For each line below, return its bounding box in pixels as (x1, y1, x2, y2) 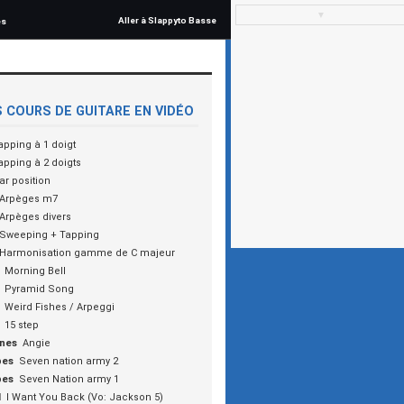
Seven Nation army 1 (19, 373, 119, 385)
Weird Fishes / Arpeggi (5, 301, 115, 313)
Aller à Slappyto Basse (117, 15, 216, 25)
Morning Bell (5, 265, 66, 277)
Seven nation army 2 (19, 355, 118, 367)
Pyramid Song (5, 283, 74, 295)
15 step (5, 319, 39, 331)
